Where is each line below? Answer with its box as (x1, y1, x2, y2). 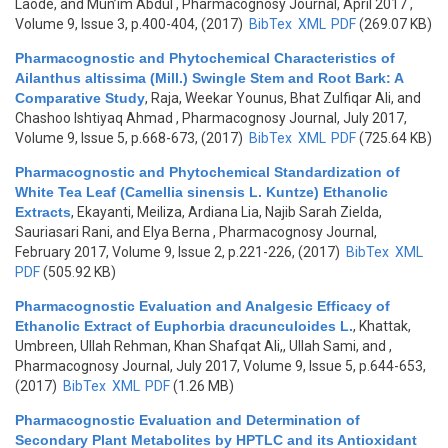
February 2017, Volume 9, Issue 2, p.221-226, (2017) (15, 244, 343, 260)
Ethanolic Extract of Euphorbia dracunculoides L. (15, 318, 353, 334)
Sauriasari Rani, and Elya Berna (15, 224, 210, 240)
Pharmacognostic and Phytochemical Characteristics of (15, 50, 395, 66)
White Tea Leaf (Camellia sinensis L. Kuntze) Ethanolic (15, 184, 388, 200)
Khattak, (359, 318, 411, 334)
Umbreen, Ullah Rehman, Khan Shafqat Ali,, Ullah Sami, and (15, 338, 386, 354)
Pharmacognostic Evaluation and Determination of (15, 412, 360, 428)
